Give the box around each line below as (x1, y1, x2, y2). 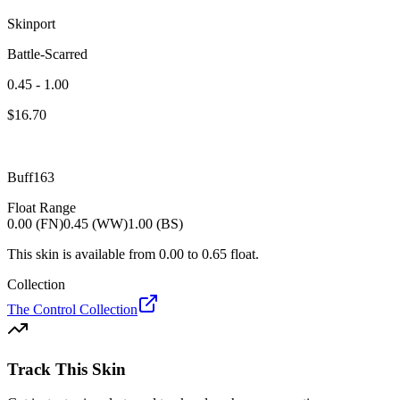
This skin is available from (7, 246, 155, 262)
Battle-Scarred (7, 46, 87, 62)
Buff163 (7, 169, 54, 185)
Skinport (7, 15, 55, 31)
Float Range (7, 199, 76, 215)
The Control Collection (7, 301, 137, 317)
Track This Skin (7, 359, 126, 379)
